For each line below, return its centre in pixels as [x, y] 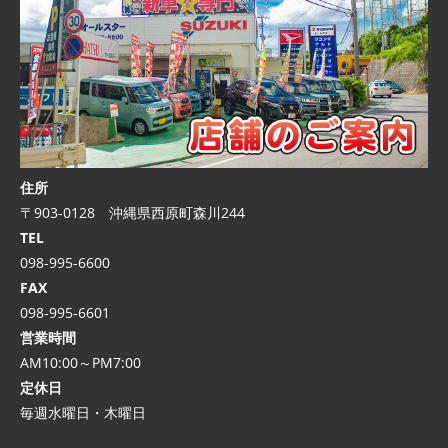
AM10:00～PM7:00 [80, 363]
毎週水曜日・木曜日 [83, 413]
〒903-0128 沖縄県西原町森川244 [132, 213]
